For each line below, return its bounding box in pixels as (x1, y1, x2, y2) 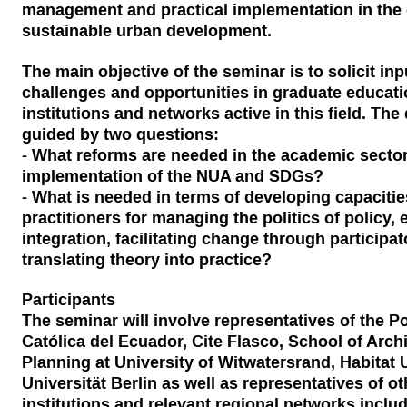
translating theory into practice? (21, 247, 272, 271)
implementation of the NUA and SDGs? (21, 164, 323, 187)
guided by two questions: (21, 122, 219, 145)
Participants (21, 288, 115, 312)
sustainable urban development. (21, 19, 272, 43)
